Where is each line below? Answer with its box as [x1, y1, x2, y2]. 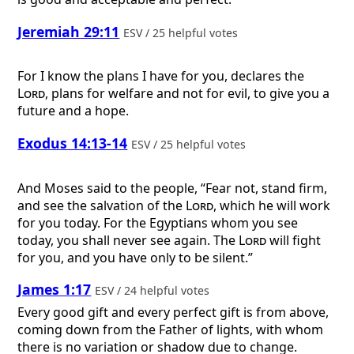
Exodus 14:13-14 [17, 134, 128, 153]
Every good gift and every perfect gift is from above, [17, 303, 330, 321]
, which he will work [213, 196, 331, 214]
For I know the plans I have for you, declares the [17, 67, 305, 85]
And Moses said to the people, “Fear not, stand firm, [17, 179, 328, 197]
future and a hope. [17, 102, 130, 120]
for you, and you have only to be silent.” [17, 248, 254, 266]
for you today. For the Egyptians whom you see [17, 213, 299, 232]
